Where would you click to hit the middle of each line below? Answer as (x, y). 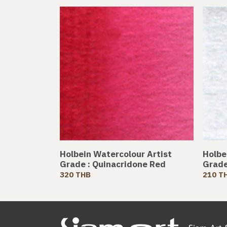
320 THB (75, 174)
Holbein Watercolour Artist (116, 154)
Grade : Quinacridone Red (113, 164)
